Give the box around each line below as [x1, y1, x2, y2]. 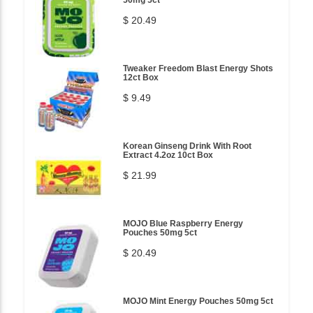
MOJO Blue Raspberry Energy [123, 219, 243, 228]
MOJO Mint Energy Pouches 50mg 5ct [123, 296, 273, 306]
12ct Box [123, 73, 159, 82]
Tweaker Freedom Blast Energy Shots [123, 64, 273, 73]
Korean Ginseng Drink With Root [123, 141, 252, 151]
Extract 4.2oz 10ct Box [123, 150, 213, 160]
